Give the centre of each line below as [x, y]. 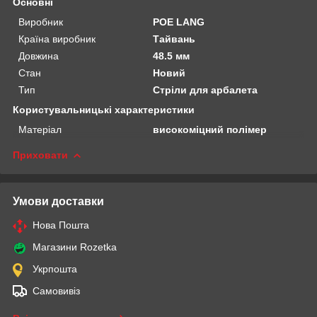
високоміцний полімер [210, 129]
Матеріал [40, 129]
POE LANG [179, 22]
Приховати [40, 155]
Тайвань [174, 39]
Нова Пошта [61, 225]
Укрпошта [55, 269]
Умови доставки [58, 201]
